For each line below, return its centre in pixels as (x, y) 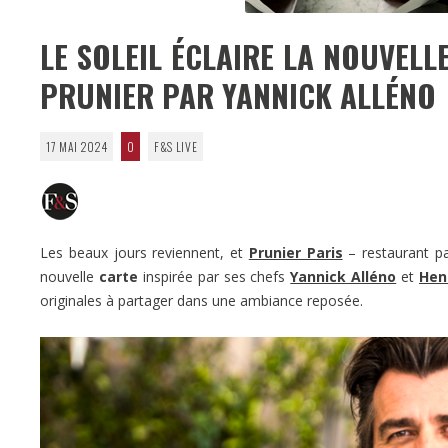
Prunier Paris (295, 252)
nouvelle (69, 276)
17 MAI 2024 (76, 146)
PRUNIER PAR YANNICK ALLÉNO (238, 94)
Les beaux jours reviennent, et (144, 252)
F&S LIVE (175, 146)
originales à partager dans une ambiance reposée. (201, 300)
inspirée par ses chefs (211, 276)
